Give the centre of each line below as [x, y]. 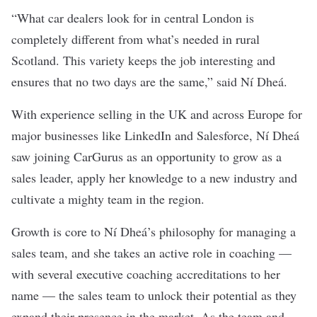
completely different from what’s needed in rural [136, 39]
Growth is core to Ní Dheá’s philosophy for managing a [154, 231]
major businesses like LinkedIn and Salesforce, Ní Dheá [155, 135]
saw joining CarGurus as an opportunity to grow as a [146, 156]
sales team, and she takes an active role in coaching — [151, 253]
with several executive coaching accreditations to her [146, 274]
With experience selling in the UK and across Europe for [157, 114]
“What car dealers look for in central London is [133, 18]
